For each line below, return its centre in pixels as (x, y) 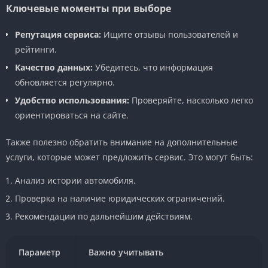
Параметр (40, 252)
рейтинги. (36, 49)
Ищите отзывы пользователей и (170, 34)
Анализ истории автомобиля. (75, 180)
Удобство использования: (72, 100)
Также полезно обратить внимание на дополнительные (122, 142)
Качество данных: (54, 67)
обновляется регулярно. (65, 82)
